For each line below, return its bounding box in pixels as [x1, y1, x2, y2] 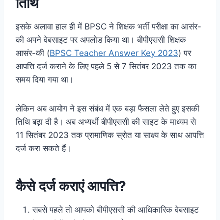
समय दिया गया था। [16, 74, 74, 84]
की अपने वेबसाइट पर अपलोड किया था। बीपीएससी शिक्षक [16, 34, 186, 45]
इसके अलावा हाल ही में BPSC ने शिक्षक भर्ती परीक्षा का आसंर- [16, 21, 201, 31]
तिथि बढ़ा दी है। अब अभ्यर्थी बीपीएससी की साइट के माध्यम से [16, 116, 196, 127]
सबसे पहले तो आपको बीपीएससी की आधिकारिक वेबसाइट [32, 204, 199, 215]
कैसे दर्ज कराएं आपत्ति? [16, 177, 126, 194]
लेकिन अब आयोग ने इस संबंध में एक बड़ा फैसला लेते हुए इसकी [16, 103, 199, 113]
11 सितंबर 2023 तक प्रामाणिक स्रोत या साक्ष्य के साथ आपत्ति [16, 130, 204, 140]
